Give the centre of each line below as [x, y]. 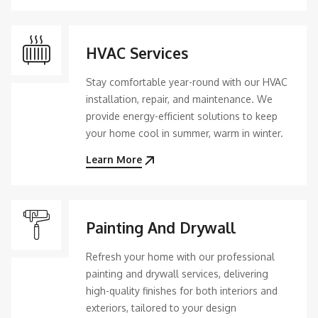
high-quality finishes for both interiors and [182, 290]
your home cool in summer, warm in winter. [185, 133]
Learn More [114, 159]
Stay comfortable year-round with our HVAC [187, 82]
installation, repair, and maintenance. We [179, 99]
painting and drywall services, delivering [177, 273]
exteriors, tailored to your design [161, 307]
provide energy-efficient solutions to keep [182, 116]
